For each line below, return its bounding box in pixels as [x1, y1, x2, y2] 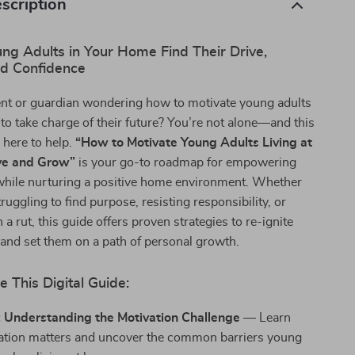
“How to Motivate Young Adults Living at [75, 136, 313, 149]
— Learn [240, 311, 292, 324]
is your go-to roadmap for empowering [75, 156, 297, 169]
